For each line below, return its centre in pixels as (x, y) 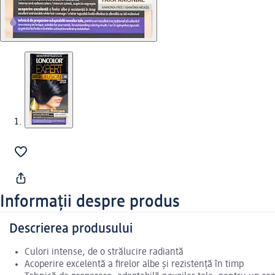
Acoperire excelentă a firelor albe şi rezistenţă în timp (134, 265)
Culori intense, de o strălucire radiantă (104, 253)
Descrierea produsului (71, 229)
